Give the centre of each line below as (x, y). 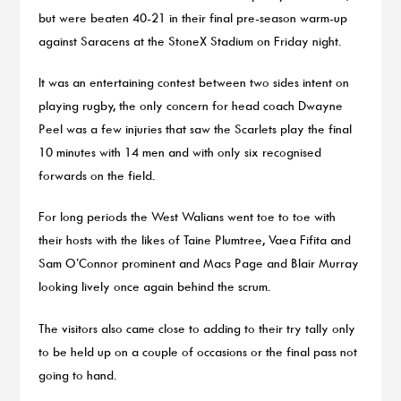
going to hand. (77, 374)
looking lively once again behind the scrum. (154, 286)
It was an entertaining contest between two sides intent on (193, 81)
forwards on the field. (96, 175)
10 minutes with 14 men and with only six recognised (179, 151)
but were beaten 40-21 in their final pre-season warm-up (192, 17)
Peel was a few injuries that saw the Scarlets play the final (195, 128)
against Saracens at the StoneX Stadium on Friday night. (189, 40)
